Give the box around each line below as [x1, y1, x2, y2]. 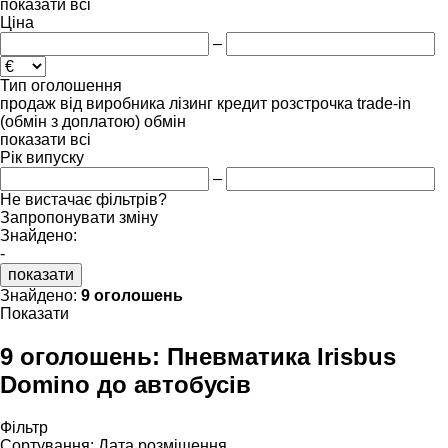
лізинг [169, 94, 213, 112]
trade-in [357, 94, 411, 112]
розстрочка [271, 94, 353, 112]
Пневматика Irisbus [167, 342, 396, 370]
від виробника [60, 94, 165, 112]
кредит [217, 94, 267, 112]
